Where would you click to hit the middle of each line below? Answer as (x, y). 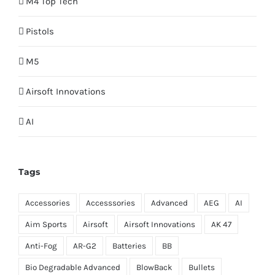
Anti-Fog (41, 246)
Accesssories (110, 203)
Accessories (48, 203)
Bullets (202, 268)
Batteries (129, 246)
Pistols (40, 32)
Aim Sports (46, 225)
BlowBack (154, 268)
